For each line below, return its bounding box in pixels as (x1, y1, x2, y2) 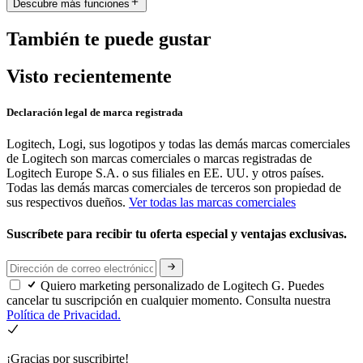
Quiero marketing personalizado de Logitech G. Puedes (41, 278, 324, 293)
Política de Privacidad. (6, 307, 121, 322)
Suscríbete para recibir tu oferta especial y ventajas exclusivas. (6, 227, 350, 241)
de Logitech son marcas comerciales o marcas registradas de (6, 151, 312, 165)
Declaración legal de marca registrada (6, 105, 183, 118)
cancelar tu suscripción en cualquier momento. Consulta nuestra (6, 293, 331, 307)
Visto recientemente (6, 66, 172, 88)
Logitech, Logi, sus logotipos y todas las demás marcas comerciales (6, 136, 350, 151)
